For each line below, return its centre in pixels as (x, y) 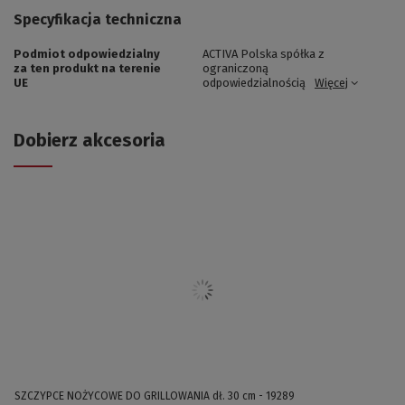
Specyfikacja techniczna (98, 19)
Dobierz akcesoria (89, 140)
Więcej (331, 82)
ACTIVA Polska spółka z (264, 53)
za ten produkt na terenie (87, 68)
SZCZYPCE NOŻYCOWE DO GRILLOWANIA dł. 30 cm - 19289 (155, 396)
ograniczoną (235, 68)
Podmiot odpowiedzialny (87, 53)
